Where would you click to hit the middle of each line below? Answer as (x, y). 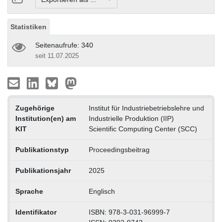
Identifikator (36, 212)
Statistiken (28, 27)
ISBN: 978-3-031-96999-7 (129, 212)
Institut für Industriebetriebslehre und (146, 108)
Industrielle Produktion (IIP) (131, 118)
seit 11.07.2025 (57, 55)
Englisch (102, 191)
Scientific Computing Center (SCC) (143, 129)
